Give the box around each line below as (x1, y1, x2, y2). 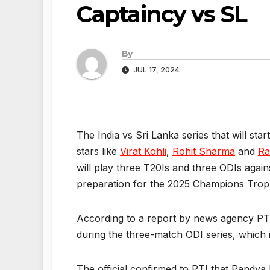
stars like (77, 145, 120, 158)
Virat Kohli (120, 145, 166, 158)
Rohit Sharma (172, 145, 235, 158)
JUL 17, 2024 (131, 65, 180, 75)
